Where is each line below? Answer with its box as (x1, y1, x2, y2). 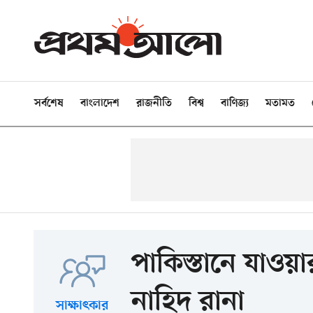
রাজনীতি (136, 97, 172, 110)
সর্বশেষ (34, 97, 64, 110)
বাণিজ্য (221, 97, 249, 110)
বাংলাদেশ (80, 97, 119, 110)
